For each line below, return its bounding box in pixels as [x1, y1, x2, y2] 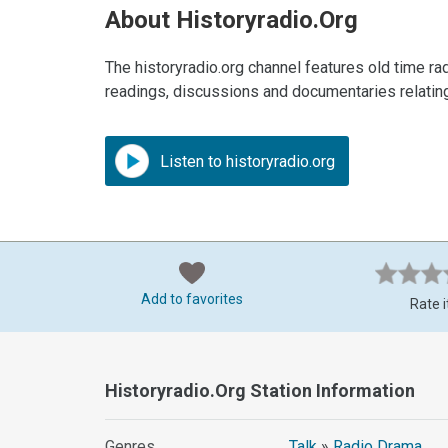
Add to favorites [141, 291, 243, 308]
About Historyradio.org [105, 6, 359, 35]
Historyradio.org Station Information [105, 380, 416, 402]
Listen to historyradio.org [156, 152, 336, 172]
